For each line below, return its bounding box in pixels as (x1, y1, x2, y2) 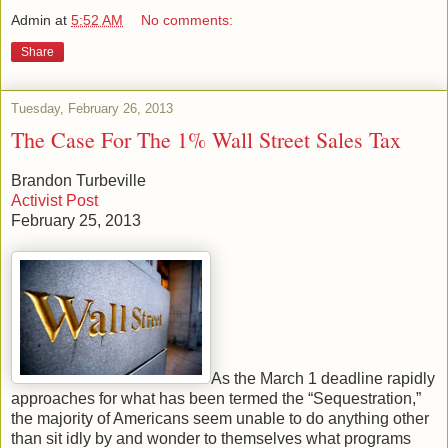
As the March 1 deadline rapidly (211, 370, 435, 388)
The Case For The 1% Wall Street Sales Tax (11, 125, 401, 155)
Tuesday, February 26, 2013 (11, 101, 173, 117)
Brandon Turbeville (11, 172, 146, 190)
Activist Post (11, 192, 98, 210)
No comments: (141, 12, 234, 29)
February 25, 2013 (11, 212, 141, 230)
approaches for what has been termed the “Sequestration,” (11, 390, 421, 408)
